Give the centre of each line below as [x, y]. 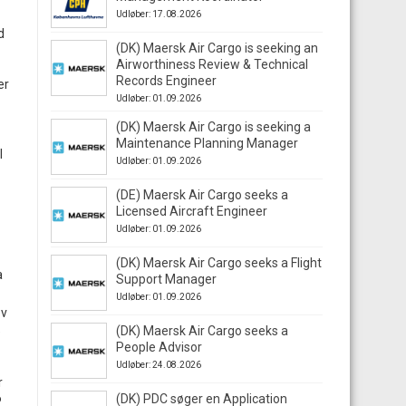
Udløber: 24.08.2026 [159, 365]
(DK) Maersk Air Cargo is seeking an [217, 48]
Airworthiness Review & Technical [212, 64]
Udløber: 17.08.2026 [159, 14]
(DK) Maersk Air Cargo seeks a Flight [219, 263]
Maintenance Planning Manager [207, 143]
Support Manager [166, 279]
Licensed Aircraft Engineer [192, 211]
